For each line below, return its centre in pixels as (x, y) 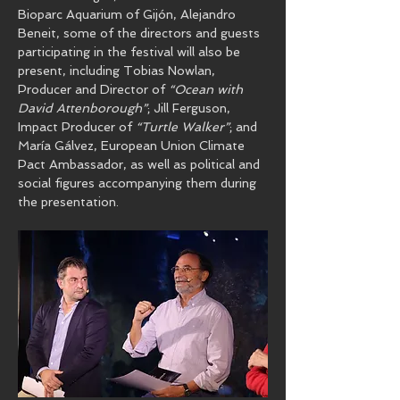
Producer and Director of (93, 89)
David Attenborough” (83, 108)
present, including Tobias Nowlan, (118, 71)
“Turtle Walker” (183, 127)
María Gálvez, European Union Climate (133, 146)
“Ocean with (208, 89)
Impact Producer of (77, 127)
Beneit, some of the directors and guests (141, 33)
